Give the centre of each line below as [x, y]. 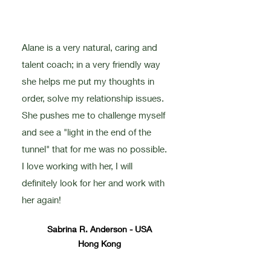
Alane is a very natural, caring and [89, 47]
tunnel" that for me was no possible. [94, 149]
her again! [41, 200]
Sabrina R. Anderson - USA [100, 229]
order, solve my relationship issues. [93, 98]
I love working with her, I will [77, 166]
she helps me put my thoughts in [88, 81]
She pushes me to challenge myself [93, 115]
